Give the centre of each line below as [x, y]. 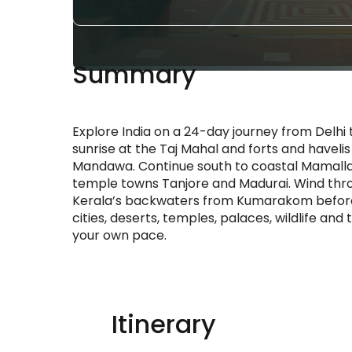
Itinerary [164, 324]
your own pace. [119, 235]
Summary [134, 74]
